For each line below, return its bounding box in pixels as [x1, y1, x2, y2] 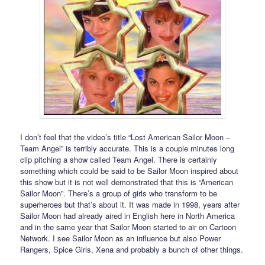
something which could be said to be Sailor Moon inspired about [20, 165, 239, 177]
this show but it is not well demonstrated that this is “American [20, 176, 234, 188]
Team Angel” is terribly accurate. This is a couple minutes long [20, 143, 235, 154]
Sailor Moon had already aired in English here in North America [20, 210, 235, 222]
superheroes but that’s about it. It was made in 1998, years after [20, 199, 240, 211]
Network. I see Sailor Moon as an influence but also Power [20, 232, 221, 244]
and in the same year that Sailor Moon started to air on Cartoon [20, 221, 237, 233]
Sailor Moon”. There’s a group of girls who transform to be [20, 188, 218, 199]
